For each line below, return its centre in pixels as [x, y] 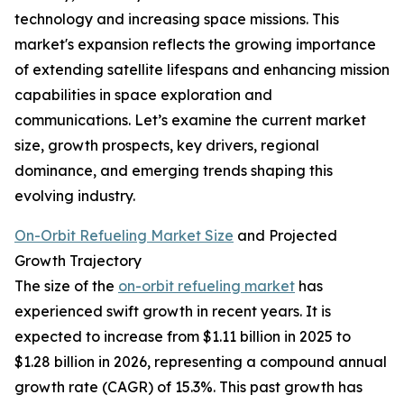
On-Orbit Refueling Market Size [124, 236]
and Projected [285, 236]
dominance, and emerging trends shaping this [174, 171]
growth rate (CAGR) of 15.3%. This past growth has [188, 387]
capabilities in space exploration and [143, 95]
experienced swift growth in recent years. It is [173, 312]
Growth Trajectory [78, 261]
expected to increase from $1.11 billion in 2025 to [183, 337]
